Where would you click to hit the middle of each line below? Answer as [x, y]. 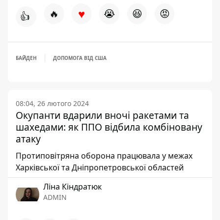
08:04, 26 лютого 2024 [52, 103]
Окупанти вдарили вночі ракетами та [102, 115]
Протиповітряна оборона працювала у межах [104, 156]
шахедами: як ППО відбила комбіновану [109, 127]
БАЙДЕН [26, 58]
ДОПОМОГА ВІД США [80, 58]
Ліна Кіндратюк [72, 187]
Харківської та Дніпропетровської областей [100, 167]
